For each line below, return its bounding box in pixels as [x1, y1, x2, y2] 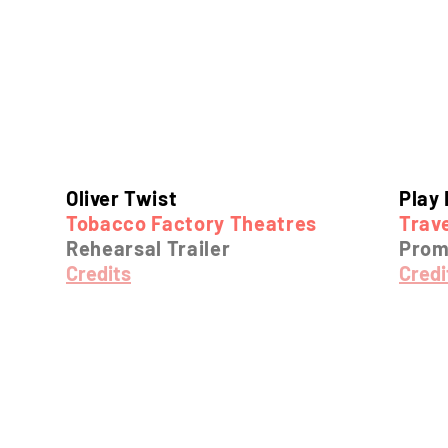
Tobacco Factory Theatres [66, 211, 317, 235]
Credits [66, 261, 131, 285]
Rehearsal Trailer [66, 236, 231, 260]
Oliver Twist [66, 186, 178, 210]
